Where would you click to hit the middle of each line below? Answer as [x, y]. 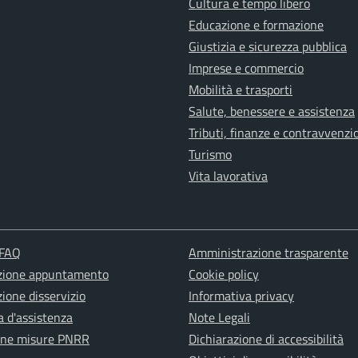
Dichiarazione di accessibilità [266, 339]
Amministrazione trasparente [268, 253]
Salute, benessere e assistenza [272, 111]
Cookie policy [223, 274]
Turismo [210, 155]
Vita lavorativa [228, 176]
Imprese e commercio [246, 68]
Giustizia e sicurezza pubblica [268, 47]
